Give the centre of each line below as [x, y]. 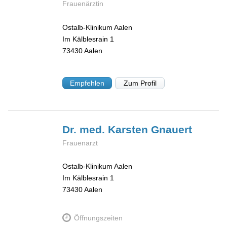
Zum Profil [140, 83]
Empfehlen [87, 83]
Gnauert [172, 129]
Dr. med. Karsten [107, 129]
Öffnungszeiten [98, 218]
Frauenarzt [80, 143]
